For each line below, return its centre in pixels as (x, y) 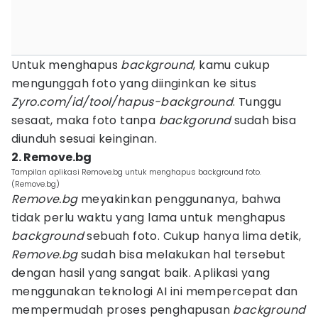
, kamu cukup (232, 65)
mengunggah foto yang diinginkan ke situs (134, 83)
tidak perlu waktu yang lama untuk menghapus (149, 218)
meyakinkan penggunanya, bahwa (179, 199)
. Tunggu (257, 102)
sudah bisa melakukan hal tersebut (182, 254)
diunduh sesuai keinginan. (84, 139)
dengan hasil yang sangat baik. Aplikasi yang (141, 273)
